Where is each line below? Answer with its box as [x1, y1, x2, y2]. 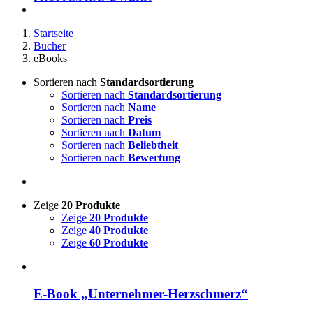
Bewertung [128, 152, 180, 163]
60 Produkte [89, 237, 148, 249]
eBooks [34, 52, 67, 64]
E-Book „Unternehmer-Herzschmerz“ [34, 286, 248, 301]
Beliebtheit [128, 139, 178, 151]
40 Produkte [89, 224, 148, 236]
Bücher [34, 40, 66, 52]
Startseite [34, 27, 73, 39]
